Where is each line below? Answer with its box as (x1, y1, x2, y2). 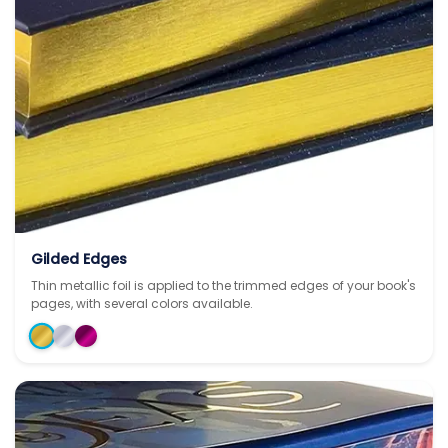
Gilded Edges (31, 248, 127, 269)
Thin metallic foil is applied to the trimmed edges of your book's (31, 276, 416, 294)
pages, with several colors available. (31, 294, 253, 312)
